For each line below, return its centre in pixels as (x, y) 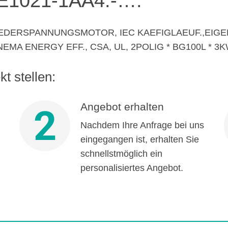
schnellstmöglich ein (121, 154)
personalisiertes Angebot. (132, 168)
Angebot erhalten (122, 107)
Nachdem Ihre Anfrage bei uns (142, 125)
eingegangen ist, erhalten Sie (139, 139)
